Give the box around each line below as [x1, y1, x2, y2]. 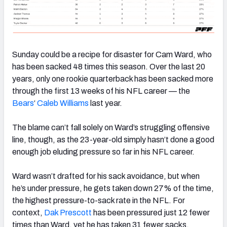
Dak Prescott [44, 208, 92, 217]
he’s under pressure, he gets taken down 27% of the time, [12, 184, 214, 193]
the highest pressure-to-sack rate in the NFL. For [12, 196, 185, 205]
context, [12, 208, 44, 217]
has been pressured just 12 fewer [92, 208, 210, 217]
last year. [89, 99, 122, 108]
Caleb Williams [37, 99, 89, 108]
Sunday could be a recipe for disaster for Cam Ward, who [12, 50, 212, 59]
